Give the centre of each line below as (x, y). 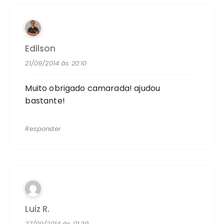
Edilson (40, 48)
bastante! (45, 100)
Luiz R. (37, 209)
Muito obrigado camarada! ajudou (93, 88)
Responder (43, 128)
